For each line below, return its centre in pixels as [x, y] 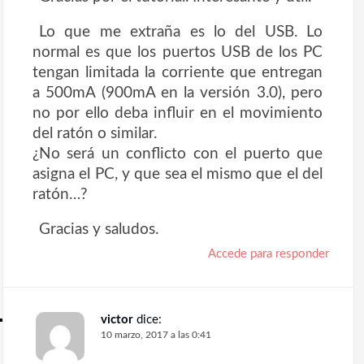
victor [117, 320]
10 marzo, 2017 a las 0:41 [156, 335]
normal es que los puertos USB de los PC [178, 52]
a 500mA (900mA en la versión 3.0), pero [178, 93]
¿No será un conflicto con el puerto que [178, 154]
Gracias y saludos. [99, 230]
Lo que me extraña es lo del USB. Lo [181, 32]
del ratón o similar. [95, 134]
